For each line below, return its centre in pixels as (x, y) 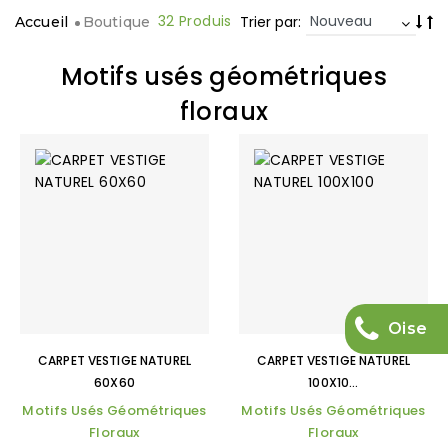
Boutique (116, 22)
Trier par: (270, 22)
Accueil (41, 22)
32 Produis (194, 21)
